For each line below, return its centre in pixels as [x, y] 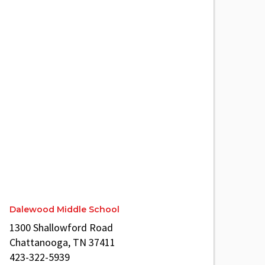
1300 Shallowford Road [61, 227]
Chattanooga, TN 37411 [62, 242]
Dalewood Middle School [64, 209]
